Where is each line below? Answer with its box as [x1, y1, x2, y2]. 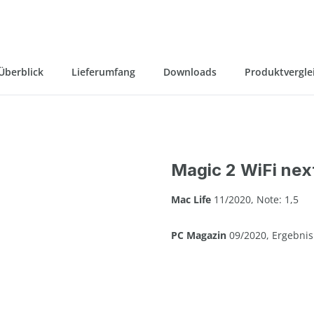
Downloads [163, 64, 217, 78]
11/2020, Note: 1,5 [211, 192, 299, 206]
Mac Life [171, 192, 211, 206]
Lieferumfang [71, 64, 135, 78]
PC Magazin [171, 228, 226, 242]
